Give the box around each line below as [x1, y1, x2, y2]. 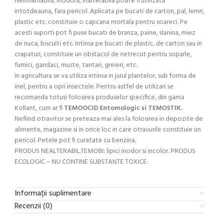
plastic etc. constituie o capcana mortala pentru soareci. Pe [15, 16, 188, 28]
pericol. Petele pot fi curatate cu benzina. [15, 134, 136, 146]
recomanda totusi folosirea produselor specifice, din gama [15, 91, 184, 103]
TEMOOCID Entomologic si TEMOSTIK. [64, 102, 182, 114]
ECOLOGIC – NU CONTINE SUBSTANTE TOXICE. [15, 156, 148, 168]
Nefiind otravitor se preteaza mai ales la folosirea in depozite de [15, 113, 203, 125]
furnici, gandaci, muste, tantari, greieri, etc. [15, 59, 137, 71]
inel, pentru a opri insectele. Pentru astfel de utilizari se [15, 81, 174, 92]
